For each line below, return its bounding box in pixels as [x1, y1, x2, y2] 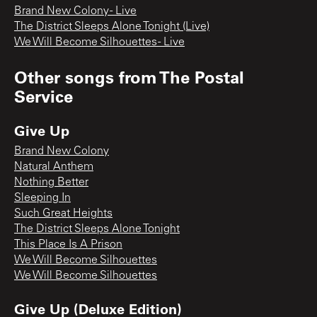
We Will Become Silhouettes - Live [14, 36, 185, 48]
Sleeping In [14, 192, 71, 204]
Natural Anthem [14, 161, 93, 173]
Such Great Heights [14, 207, 113, 219]
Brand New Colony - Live [14, 5, 137, 17]
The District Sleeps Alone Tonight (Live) [14, 21, 209, 33]
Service [14, 84, 73, 107]
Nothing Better [14, 176, 88, 188]
